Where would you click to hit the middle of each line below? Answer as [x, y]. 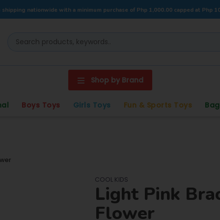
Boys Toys [41, 105]
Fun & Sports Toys [158, 105]
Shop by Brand [117, 80]
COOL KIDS [111, 179]
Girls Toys [92, 105]
